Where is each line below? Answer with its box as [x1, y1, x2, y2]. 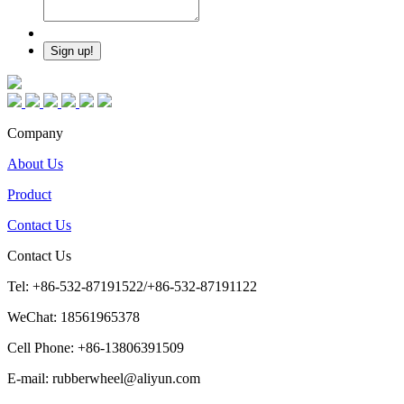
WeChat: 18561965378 [7, 308, 140, 325]
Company [7, 124, 63, 141]
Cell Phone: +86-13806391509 [7, 339, 184, 355]
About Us [7, 155, 63, 171]
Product [7, 186, 51, 202]
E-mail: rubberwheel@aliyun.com [7, 370, 200, 386]
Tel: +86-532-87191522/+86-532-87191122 [7, 278, 257, 294]
